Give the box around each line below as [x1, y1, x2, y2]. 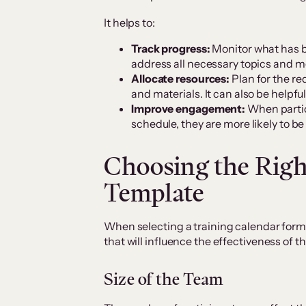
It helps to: [104, 16, 155, 30]
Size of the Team [104, 268, 223, 291]
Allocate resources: [131, 72, 232, 86]
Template [104, 176, 205, 210]
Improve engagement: [131, 102, 246, 116]
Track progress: [131, 42, 212, 56]
